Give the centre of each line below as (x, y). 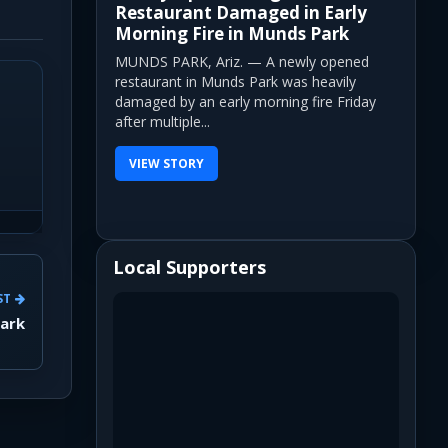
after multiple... (162, 121)
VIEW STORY (166, 163)
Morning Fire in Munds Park (232, 33)
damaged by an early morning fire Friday (245, 101)
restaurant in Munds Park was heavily (235, 81)
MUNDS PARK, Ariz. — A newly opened (242, 61)
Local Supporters (189, 266)
